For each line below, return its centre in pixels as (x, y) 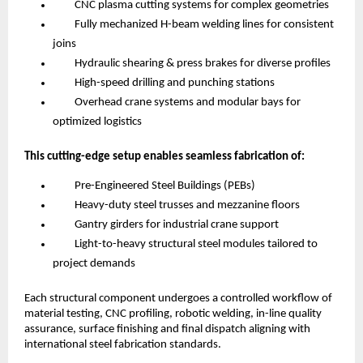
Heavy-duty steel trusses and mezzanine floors (176, 206)
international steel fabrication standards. (123, 345)
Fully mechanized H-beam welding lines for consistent (193, 25)
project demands (94, 264)
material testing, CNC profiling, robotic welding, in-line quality (173, 314)
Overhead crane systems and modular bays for (177, 103)
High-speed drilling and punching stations (164, 83)
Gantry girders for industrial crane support (166, 225)
